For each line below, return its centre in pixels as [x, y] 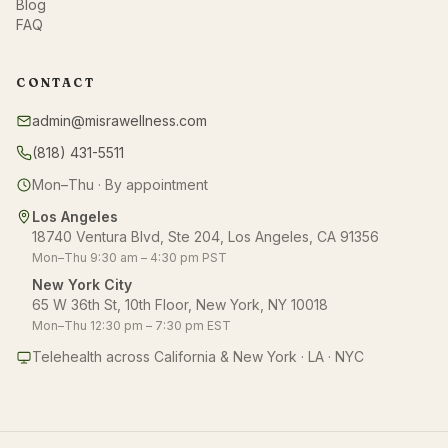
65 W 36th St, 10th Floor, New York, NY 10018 [180, 304]
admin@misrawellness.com [119, 120]
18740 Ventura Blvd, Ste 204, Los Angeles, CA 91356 [205, 236]
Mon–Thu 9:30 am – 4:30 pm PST [129, 257]
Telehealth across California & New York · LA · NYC [198, 356]
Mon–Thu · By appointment [120, 184]
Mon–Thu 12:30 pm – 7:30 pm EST [131, 325]
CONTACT [55, 82]
